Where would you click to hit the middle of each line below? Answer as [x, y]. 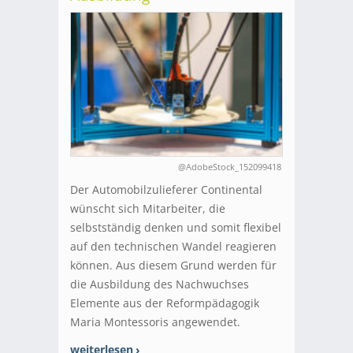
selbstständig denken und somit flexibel [176, 228]
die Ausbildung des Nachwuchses [160, 284]
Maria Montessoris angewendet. [155, 322]
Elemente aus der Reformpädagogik [165, 303]
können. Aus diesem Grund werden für [173, 266]
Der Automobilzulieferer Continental [166, 190]
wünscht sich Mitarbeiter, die [148, 209]
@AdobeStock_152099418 [230, 167]
